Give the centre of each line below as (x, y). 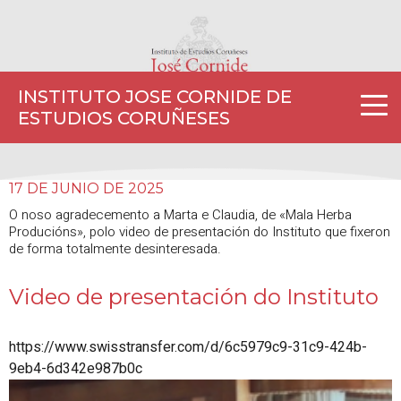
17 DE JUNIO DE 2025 (86, 188)
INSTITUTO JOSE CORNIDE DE (155, 97)
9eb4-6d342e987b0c (76, 368)
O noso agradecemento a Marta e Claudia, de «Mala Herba (180, 214)
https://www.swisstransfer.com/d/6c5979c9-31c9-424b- (188, 347)
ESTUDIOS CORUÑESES (124, 118)
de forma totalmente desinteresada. (115, 248)
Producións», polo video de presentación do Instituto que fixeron (200, 231)
